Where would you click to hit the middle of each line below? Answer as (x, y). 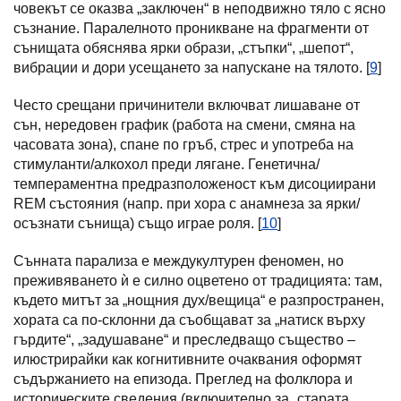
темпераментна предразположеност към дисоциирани (195, 184)
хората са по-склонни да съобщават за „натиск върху (189, 320)
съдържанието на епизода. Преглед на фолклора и (183, 379)
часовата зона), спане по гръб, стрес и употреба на (183, 145)
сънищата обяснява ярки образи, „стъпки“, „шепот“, (183, 48)
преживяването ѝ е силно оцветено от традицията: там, (198, 281)
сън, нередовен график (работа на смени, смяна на (184, 125)
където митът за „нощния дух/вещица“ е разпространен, (199, 300)
